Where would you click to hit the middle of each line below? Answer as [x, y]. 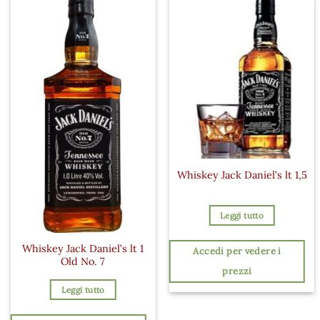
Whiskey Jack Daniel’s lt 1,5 [242, 175]
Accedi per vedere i [237, 251]
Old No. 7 [83, 261]
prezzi [237, 271]
